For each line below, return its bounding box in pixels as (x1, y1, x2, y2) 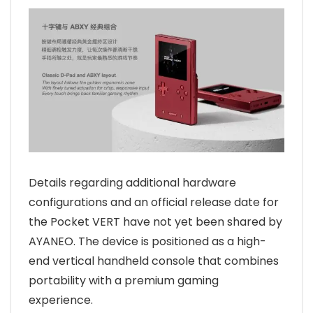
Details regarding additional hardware (29, 174, 236, 191)
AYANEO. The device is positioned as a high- (29, 233, 266, 249)
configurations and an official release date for (29, 194, 279, 210)
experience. (29, 291, 93, 308)
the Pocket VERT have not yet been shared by (29, 213, 282, 230)
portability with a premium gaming (29, 272, 219, 289)
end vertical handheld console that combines (29, 252, 279, 269)
